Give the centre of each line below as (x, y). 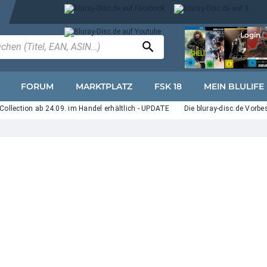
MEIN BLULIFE (234, 86)
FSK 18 (168, 86)
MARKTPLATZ (104, 86)
